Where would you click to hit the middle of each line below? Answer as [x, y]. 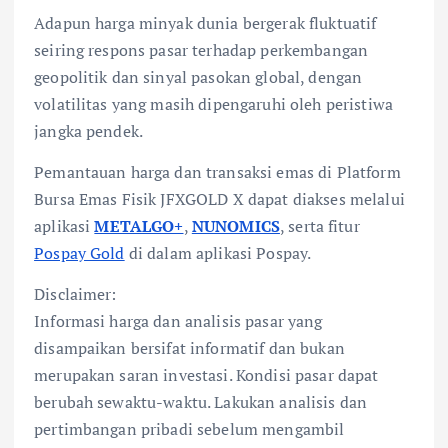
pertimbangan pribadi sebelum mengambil [189, 429]
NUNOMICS [235, 225]
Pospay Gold [79, 252]
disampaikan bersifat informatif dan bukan [189, 348]
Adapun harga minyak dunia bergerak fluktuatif [205, 22]
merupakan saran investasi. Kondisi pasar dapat [206, 375]
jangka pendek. [89, 130]
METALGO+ [139, 225]
